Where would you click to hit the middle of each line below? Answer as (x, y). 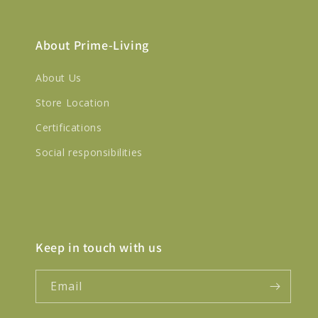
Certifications (69, 127)
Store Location (73, 103)
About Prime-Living (92, 45)
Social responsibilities (89, 152)
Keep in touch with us (99, 247)
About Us (59, 78)
